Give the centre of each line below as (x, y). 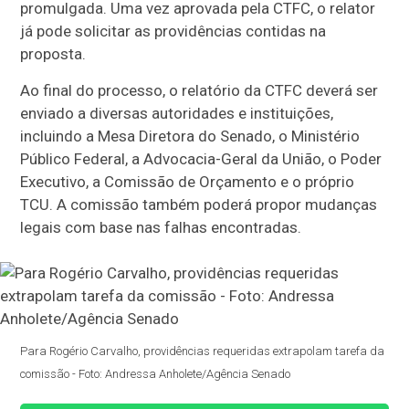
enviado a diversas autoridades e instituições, (177, 114)
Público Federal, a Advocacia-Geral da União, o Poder (201, 159)
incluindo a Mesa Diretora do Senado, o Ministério (190, 136)
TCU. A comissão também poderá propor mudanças (199, 205)
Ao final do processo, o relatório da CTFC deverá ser (199, 91)
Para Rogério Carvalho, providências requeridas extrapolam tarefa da (203, 351)
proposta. (53, 54)
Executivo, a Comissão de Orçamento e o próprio (188, 182)
